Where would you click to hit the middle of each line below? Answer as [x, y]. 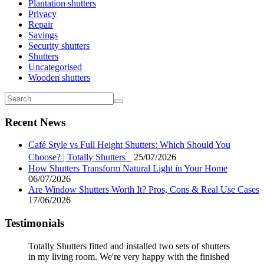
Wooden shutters [59, 77]
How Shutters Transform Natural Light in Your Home [128, 169]
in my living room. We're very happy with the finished [129, 256]
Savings [43, 35]
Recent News [35, 122]
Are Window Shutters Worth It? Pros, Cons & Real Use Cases [144, 190]
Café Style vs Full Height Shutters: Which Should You [129, 145]
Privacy [42, 14]
